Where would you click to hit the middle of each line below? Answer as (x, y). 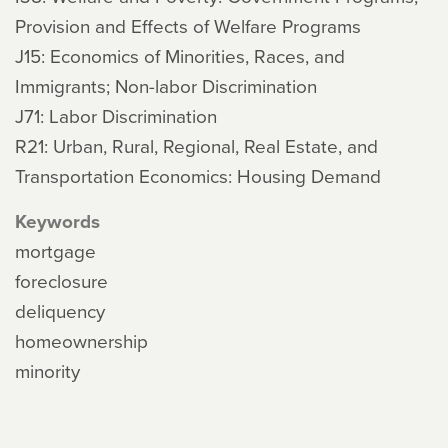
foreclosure (61, 280)
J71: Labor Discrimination (116, 115)
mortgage (55, 250)
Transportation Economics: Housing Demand (198, 175)
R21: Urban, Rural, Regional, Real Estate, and (196, 145)
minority (47, 370)
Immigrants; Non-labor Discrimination (166, 85)
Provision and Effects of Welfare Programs (188, 25)
